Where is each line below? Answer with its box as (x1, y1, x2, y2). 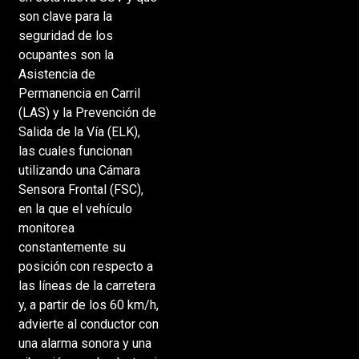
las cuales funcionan (18, 143, 132, 159)
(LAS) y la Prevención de (18, 104, 156, 120)
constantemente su (18, 239, 126, 255)
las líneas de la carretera (18, 277, 155, 293)
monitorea (18, 220, 75, 236)
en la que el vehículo (18, 200, 132, 216)
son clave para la (18, 8, 112, 24)
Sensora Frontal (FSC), (18, 181, 143, 197)
